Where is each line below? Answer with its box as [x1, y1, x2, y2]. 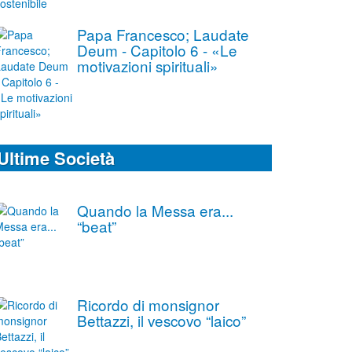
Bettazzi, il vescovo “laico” [76, 310, 250, 332]
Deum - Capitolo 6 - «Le [76, 39, 237, 61]
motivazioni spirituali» [76, 55, 218, 77]
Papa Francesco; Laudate [76, 24, 249, 46]
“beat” [76, 215, 116, 237]
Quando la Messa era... [76, 200, 233, 222]
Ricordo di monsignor [76, 294, 219, 316]
